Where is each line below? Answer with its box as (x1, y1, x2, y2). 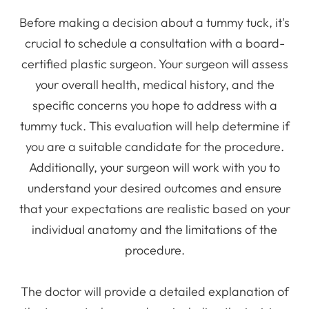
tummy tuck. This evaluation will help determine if (19, 117, 290, 134)
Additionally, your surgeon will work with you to (29, 159, 280, 175)
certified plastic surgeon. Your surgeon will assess (21, 55, 288, 72)
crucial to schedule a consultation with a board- (24, 34, 285, 51)
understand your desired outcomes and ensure (28, 179, 281, 196)
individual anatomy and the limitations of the (32, 221, 277, 237)
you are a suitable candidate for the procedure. (25, 138, 284, 154)
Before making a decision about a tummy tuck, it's (19, 14, 290, 30)
